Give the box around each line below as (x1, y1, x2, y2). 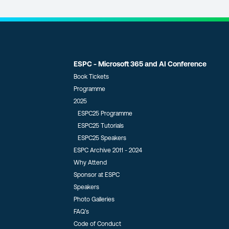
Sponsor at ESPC (74, 171, 120, 178)
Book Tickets (74, 73, 109, 80)
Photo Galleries (74, 196, 114, 203)
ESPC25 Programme (78, 110, 132, 117)
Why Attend (74, 159, 107, 166)
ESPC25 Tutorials (78, 122, 124, 129)
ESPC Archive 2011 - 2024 (74, 147, 142, 154)
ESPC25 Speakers (78, 134, 126, 142)
